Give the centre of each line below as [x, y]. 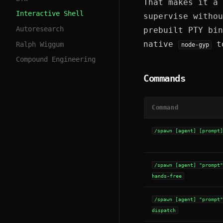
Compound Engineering [56, 59]
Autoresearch [40, 29]
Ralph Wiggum [40, 44]
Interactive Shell [50, 14]
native [161, 44]
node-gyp [195, 45]
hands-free [167, 176]
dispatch [164, 210]
